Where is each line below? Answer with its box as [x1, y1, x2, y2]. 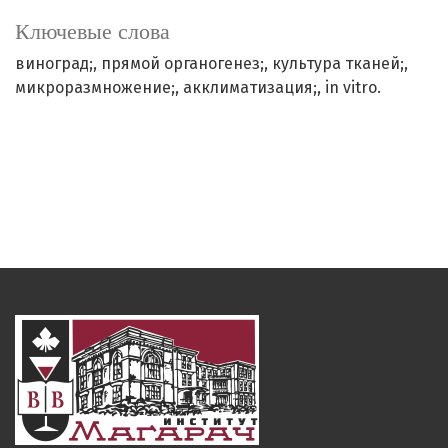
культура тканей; [272, 54, 404, 74]
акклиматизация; [183, 78, 317, 98]
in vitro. [325, 78, 381, 98]
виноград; [15, 54, 93, 74]
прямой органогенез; [101, 54, 264, 74]
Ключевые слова [15, 19, 170, 45]
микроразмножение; [15, 78, 175, 98]
